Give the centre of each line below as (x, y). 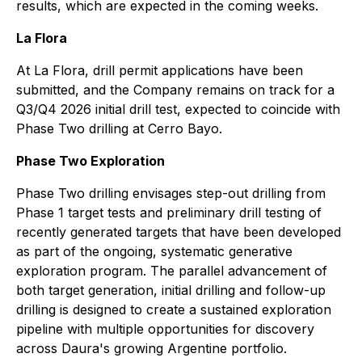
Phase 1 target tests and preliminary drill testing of (169, 213)
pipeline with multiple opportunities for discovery (165, 329)
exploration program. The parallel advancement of (172, 271)
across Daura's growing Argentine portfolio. (152, 348)
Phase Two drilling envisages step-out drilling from (171, 193)
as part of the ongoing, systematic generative (154, 251)
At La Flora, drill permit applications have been (160, 70)
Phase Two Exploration (90, 161)
